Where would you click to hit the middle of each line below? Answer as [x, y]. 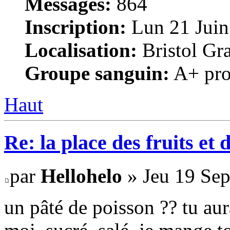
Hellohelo [81, 176]
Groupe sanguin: [97, 73]
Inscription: [75, 27]
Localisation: [81, 50]
